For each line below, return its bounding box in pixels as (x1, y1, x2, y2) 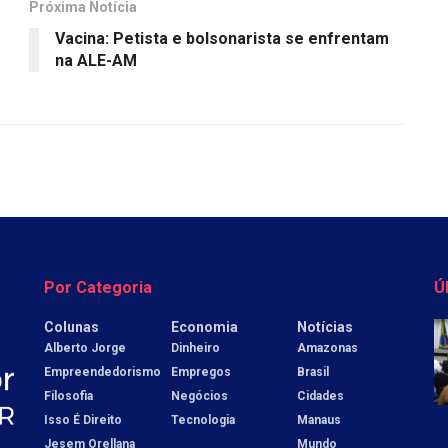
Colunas (44, 318, 99, 335)
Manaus (297, 412, 342, 427)
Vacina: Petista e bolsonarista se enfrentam (55, 28, 389, 48)
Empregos (170, 364, 231, 379)
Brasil (297, 364, 330, 379)
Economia (170, 318, 238, 335)
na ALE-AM (55, 50, 137, 70)
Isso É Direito (44, 412, 122, 427)
